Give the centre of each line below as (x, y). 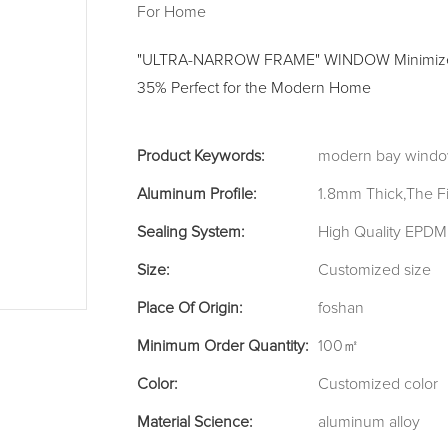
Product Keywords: (200, 156)
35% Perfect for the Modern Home (254, 88)
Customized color (378, 384)
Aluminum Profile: (196, 194)
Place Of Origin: (189, 308)
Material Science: (194, 422)
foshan (341, 308)
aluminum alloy (369, 422)
